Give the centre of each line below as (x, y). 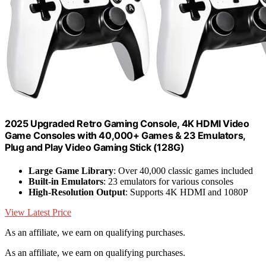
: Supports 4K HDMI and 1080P (187, 192)
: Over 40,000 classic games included (183, 170)
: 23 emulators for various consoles (168, 181)
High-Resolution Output (77, 192)
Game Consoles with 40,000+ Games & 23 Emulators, (125, 135)
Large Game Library (71, 170)
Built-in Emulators (66, 181)
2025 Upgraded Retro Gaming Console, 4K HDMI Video (127, 123)
